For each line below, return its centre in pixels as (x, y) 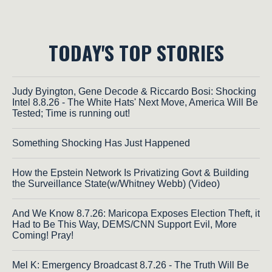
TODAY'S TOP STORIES (136, 52)
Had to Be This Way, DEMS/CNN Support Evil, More (124, 224)
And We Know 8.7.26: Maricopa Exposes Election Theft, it (136, 213)
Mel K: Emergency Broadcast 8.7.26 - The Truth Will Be (131, 265)
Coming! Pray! (43, 235)
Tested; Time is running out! (71, 113)
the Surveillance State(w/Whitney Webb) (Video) (116, 183)
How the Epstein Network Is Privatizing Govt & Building (131, 172)
